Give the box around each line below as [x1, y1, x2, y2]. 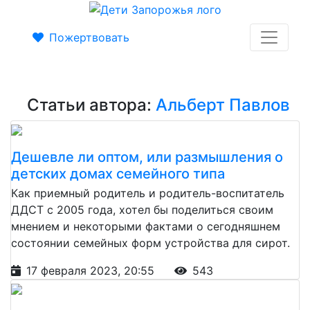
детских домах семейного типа [11, 165, 225, 182]
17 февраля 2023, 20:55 [26, 263, 158, 277]
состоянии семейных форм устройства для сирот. [11, 235, 290, 250]
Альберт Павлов [156, 94, 290, 115]
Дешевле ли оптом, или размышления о [11, 148, 283, 165]
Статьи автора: [27, 94, 156, 115]
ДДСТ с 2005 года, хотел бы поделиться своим [11, 202, 273, 217]
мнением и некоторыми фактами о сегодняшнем [11, 219, 280, 233]
